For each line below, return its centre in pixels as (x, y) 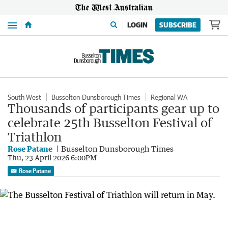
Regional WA (169, 97)
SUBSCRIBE (178, 25)
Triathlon (35, 137)
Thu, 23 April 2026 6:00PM (52, 158)
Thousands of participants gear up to (113, 108)
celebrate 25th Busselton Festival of (110, 122)
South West (24, 97)
